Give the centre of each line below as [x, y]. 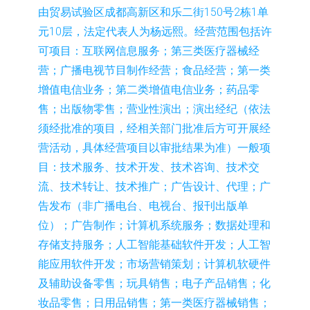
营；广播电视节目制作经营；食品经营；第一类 [154, 70]
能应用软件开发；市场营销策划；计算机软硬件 [154, 264]
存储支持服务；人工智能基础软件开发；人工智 [154, 245]
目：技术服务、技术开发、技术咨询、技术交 [149, 167]
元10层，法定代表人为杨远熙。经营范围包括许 [155, 31]
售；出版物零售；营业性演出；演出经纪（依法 [154, 109]
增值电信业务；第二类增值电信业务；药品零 [149, 90]
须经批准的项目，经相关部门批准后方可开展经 [154, 128]
